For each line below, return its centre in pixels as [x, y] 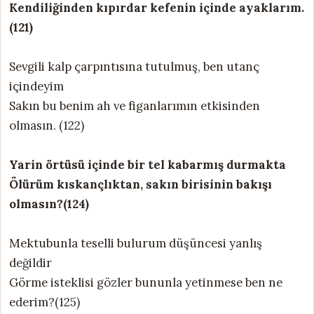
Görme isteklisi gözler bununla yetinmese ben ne [146, 282]
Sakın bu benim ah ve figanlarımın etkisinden [135, 105]
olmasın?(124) [49, 204]
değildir [30, 262]
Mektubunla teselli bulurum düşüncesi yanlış [136, 243]
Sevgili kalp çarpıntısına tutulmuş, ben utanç [134, 66]
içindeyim [36, 86]
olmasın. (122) [47, 125]
